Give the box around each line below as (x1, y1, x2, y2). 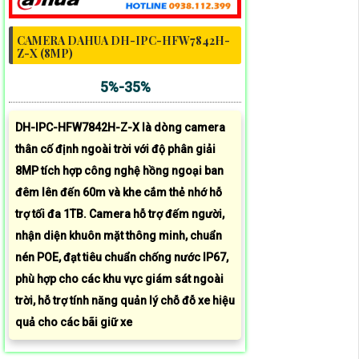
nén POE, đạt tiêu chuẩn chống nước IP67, (15, 251, 228, 264)
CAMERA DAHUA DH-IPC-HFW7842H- (17, 33, 230, 49)
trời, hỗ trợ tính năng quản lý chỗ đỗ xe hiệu (15, 294, 235, 308)
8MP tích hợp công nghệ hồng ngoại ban (15, 164, 224, 178)
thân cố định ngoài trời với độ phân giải (15, 143, 216, 156)
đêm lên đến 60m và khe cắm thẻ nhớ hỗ (15, 186, 222, 200)
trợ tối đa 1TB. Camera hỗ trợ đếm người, (15, 208, 224, 221)
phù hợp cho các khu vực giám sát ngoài (15, 272, 224, 286)
